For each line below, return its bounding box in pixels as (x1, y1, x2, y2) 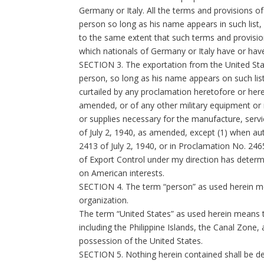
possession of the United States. (79, 235, 203, 246)
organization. (79, 194, 129, 206)
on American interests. (79, 167, 165, 179)
